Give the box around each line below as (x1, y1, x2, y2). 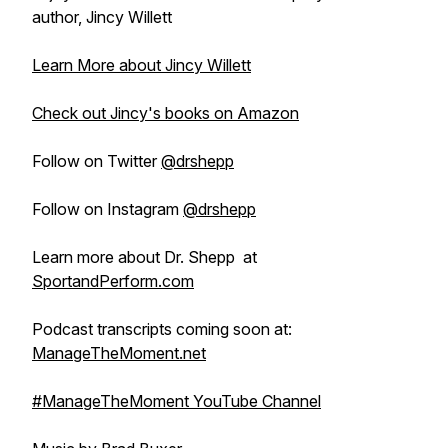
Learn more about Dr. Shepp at (32, 247, 257, 267)
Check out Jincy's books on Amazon (32, 103, 299, 123)
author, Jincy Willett (32, 7, 172, 27)
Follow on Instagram (32, 199, 183, 219)
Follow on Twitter (32, 151, 161, 171)
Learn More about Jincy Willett (32, 55, 251, 75)
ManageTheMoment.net (32, 343, 206, 363)
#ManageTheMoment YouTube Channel (32, 391, 321, 411)
